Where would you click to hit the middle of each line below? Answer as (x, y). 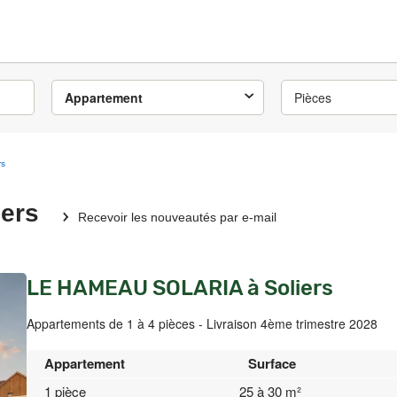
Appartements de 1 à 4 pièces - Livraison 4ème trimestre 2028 (202, 323)
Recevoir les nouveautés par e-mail (177, 217)
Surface (272, 363)
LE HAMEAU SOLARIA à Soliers (180, 288)
